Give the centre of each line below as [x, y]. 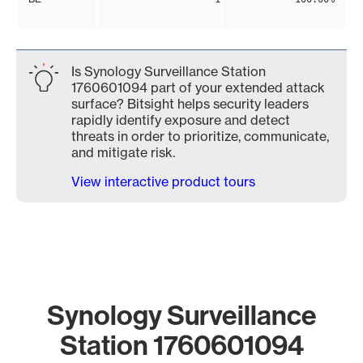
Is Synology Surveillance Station [169, 71]
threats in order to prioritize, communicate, [200, 136]
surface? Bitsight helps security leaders [190, 104]
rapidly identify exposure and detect [181, 120]
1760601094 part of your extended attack [198, 88]
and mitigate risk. [123, 152]
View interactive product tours [163, 181]
